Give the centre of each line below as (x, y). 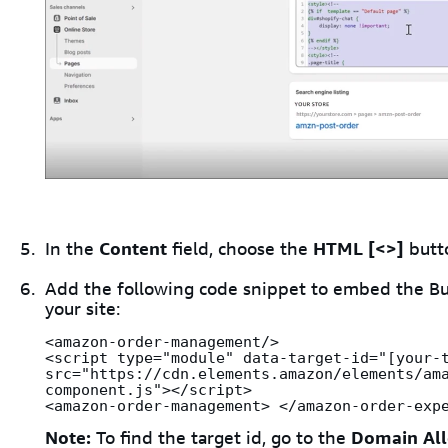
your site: (82, 309)
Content (133, 249)
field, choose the (240, 249)
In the (72, 249)
